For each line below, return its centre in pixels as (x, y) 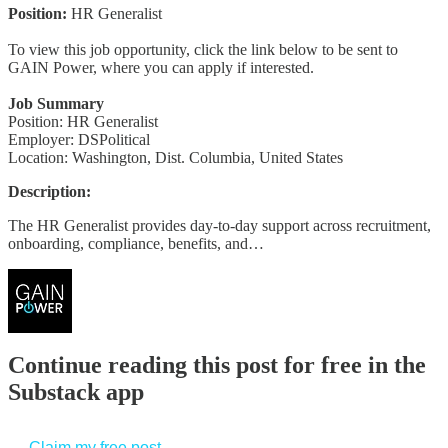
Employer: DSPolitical (79, 139)
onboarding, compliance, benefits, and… (136, 243)
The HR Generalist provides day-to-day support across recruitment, (219, 225)
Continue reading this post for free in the (217, 365)
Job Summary (56, 103)
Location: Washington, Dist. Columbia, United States (175, 157)
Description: (49, 191)
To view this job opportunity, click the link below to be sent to (203, 49)
